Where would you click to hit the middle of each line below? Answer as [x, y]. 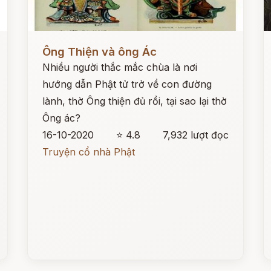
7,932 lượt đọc [195, 135]
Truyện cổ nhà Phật [89, 152]
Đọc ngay [50, 42]
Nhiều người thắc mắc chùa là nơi [120, 67]
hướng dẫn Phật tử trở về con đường [127, 84]
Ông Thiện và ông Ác [100, 52]
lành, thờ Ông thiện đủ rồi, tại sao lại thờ [135, 101]
